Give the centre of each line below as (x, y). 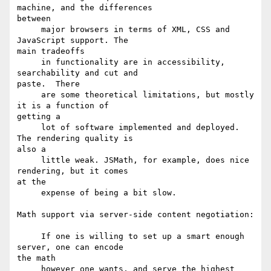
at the (34, 182)
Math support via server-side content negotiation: (135, 215)
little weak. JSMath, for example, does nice (29, 160)
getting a (39, 117)
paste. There (48, 84)
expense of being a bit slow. (29, 193)
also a (34, 149)
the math (39, 258)
